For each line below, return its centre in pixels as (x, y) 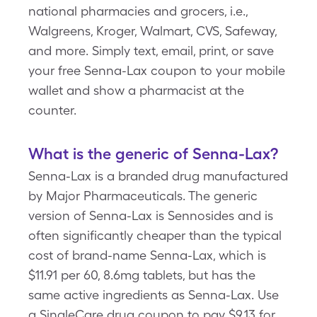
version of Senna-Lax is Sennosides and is (151, 215)
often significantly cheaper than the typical (155, 235)
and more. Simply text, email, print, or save (151, 51)
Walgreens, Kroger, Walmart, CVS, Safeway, (152, 31)
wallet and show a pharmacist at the (136, 90)
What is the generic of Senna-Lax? (153, 154)
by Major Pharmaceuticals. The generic (143, 196)
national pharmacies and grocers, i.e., (138, 11)
